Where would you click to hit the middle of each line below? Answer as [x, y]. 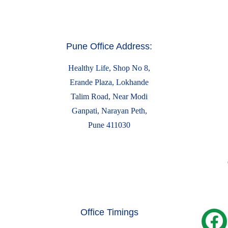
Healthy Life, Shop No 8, [109, 68]
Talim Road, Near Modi [109, 96]
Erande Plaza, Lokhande [109, 82]
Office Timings [109, 212]
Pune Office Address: [109, 46]
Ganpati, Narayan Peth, [109, 111]
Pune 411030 [109, 125]
